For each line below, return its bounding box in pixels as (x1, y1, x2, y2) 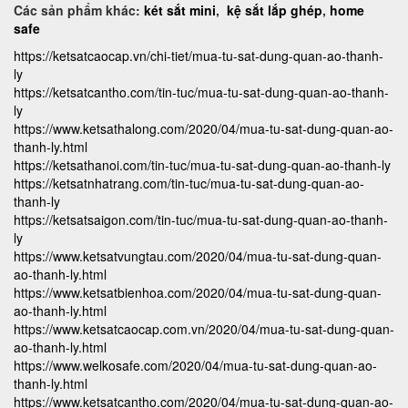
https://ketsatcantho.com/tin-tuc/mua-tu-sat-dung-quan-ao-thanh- (14, 83, 389, 102)
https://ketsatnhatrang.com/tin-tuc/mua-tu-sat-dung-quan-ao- (14, 174, 364, 193)
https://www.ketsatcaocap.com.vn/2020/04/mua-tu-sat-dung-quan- (14, 320, 394, 339)
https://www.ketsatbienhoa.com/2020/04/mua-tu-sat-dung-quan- (14, 283, 382, 302)
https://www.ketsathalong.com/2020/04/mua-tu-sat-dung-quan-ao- (14, 119, 393, 138)
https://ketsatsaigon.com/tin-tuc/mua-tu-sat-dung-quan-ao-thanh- (14, 210, 388, 229)
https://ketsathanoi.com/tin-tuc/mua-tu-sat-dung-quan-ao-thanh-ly (14, 156, 391, 175)
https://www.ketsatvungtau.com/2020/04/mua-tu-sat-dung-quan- (14, 247, 382, 266)
